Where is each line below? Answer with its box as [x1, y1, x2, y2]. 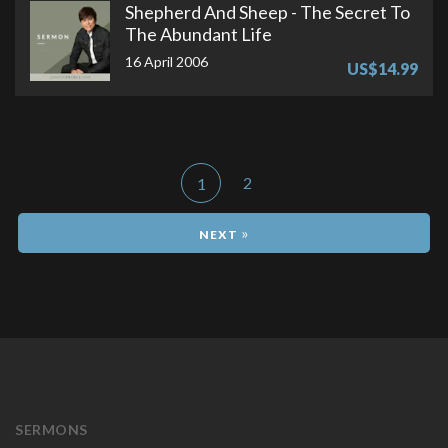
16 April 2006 [125, 52, 208, 70]
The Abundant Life [125, 22, 272, 45]
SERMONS [15, 420, 88, 438]
